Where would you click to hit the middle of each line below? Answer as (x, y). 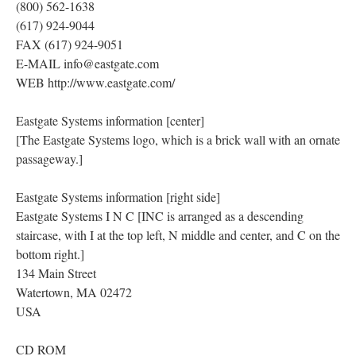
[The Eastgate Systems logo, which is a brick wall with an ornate (178, 139)
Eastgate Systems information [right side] (118, 196)
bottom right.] (50, 253)
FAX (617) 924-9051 (70, 44)
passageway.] (49, 158)
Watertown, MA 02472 (74, 292)
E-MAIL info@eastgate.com (87, 63)
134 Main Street (56, 273)
